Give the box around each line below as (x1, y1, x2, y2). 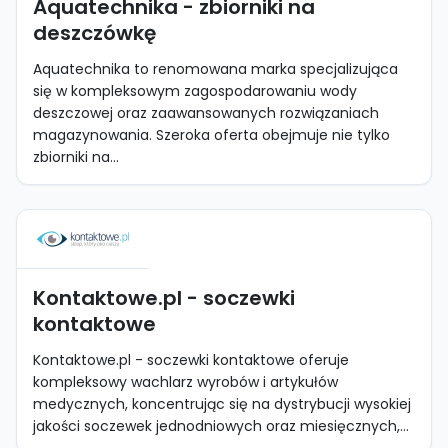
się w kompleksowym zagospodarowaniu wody (33, 81, 357, 101)
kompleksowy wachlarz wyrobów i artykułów (33, 372, 338, 392)
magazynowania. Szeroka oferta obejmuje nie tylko (33, 125, 390, 145)
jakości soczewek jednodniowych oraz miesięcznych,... (33, 416, 409, 436)
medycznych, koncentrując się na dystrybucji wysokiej (33, 394, 411, 414)
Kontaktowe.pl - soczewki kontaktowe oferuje (33, 350, 349, 370)
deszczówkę (33, 19, 156, 47)
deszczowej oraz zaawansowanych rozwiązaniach (33, 103, 379, 123)
